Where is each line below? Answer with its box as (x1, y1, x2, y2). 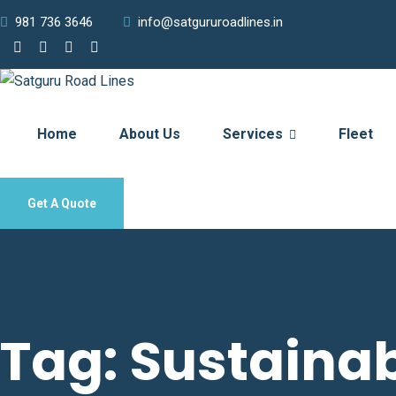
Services (223, 126, 286, 142)
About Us (119, 126, 180, 142)
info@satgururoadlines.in (138, 14, 283, 30)
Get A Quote (27, 196, 96, 210)
